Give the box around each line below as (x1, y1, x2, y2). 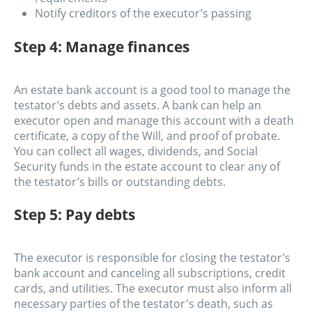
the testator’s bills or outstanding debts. (14, 173, 226, 189)
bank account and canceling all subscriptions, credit (14, 265, 286, 281)
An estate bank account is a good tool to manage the (14, 81, 290, 97)
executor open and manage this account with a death (14, 112, 294, 128)
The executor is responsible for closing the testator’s (14, 249, 290, 265)
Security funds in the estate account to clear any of (14, 158, 280, 174)
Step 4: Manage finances (14, 36, 189, 56)
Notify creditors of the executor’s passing (35, 6, 251, 22)
